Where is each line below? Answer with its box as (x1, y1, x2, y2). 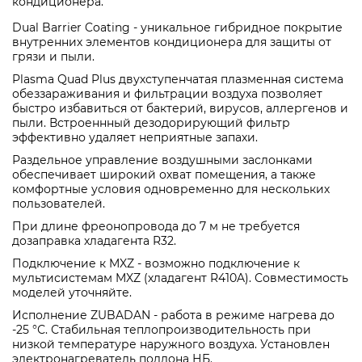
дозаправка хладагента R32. (12, 234, 176, 249)
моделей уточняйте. (12, 285, 132, 301)
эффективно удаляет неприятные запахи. (12, 130, 258, 145)
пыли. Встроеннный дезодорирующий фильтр (12, 116, 290, 131)
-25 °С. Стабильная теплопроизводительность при (12, 322, 311, 338)
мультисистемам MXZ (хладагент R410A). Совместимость (12, 271, 348, 286)
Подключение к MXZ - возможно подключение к (12, 256, 300, 271)
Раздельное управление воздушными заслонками (12, 153, 313, 168)
